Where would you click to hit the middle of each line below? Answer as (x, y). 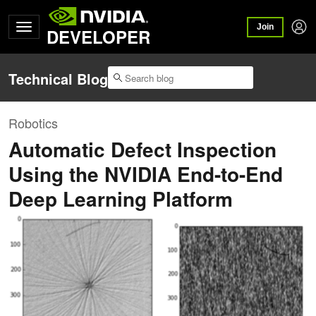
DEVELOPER (98, 37)
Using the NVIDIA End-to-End (146, 174)
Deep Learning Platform (121, 199)
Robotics (33, 123)
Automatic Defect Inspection (142, 150)
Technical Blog (58, 79)
